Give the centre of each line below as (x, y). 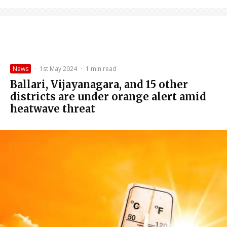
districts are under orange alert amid (108, 96)
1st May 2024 (58, 68)
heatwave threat (53, 108)
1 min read (101, 68)
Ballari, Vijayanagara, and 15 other (99, 84)
